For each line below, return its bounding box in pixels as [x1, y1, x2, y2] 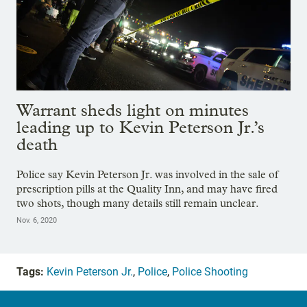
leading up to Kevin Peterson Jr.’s [16, 117, 265, 138]
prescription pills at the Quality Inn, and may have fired [16, 182, 278, 195]
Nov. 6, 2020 [16, 215, 57, 225]
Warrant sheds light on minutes [16, 100, 249, 121]
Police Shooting [172, 265, 248, 278]
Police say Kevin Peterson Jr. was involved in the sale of [16, 167, 278, 181]
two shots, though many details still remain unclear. [16, 196, 259, 210]
